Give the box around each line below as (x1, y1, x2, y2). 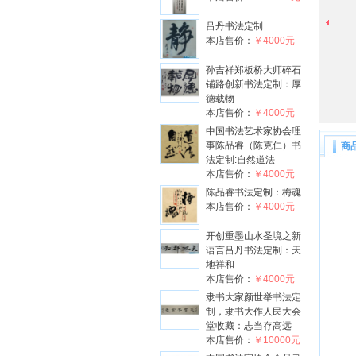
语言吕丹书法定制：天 (206, 245, 301, 256)
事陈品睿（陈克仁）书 (206, 140, 301, 151)
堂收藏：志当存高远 (206, 320, 292, 331)
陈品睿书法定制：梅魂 (206, 187, 301, 198)
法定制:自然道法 (206, 154, 275, 165)
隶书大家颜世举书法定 (206, 292, 301, 303)
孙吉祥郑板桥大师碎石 (206, 64, 301, 75)
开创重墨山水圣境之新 (206, 230, 301, 242)
